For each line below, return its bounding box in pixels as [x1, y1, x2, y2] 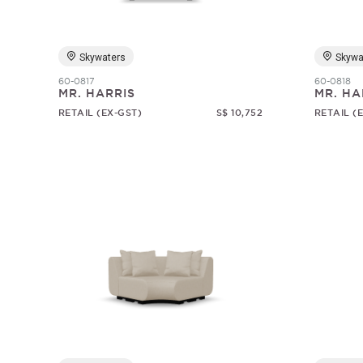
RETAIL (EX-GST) [58, 108, 143, 117]
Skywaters [79, 52, 126, 63]
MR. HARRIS [58, 87, 135, 100]
